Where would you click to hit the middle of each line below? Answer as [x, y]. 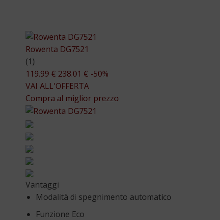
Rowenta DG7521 [57, 49]
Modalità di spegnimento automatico [103, 197]
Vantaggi [42, 185]
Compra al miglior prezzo [72, 98]
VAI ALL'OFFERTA [57, 86]
